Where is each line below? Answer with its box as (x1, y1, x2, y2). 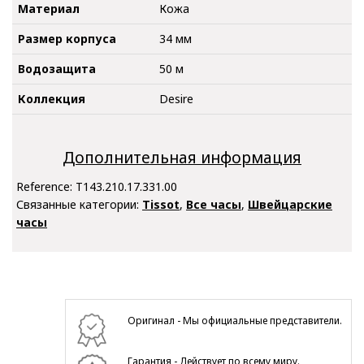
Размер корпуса (18, 31, 116, 47)
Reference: (16, 179, 76, 195)
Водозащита (18, 61, 96, 77)
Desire (159, 91, 193, 107)
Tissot (142, 197, 180, 213)
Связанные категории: (16, 197, 142, 213)
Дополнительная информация (63, 146, 301, 168)
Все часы (186, 197, 241, 213)
